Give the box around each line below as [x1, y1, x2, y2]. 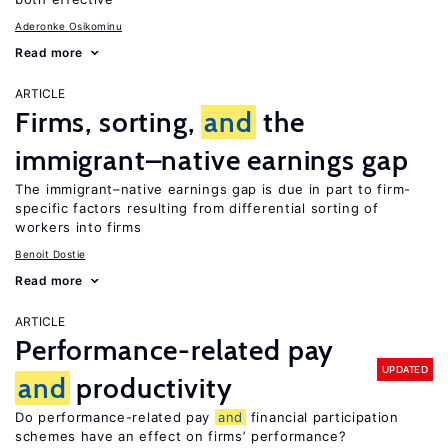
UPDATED [381, 362, 428, 376]
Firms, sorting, [15, 105, 202, 139]
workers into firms [15, 219, 142, 235]
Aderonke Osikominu [15, 20, 122, 32]
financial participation [246, 409, 399, 425]
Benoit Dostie [15, 248, 86, 260]
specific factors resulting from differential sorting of [15, 200, 379, 216]
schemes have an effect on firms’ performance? [15, 428, 347, 444]
